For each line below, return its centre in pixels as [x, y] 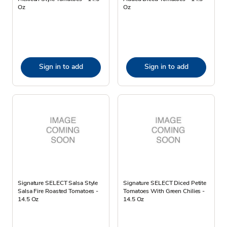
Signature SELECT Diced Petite [165, 183]
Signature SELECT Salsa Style [58, 183]
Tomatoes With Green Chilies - [164, 191]
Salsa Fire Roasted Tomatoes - [58, 191]
